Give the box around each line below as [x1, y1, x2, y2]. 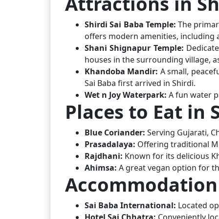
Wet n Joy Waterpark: [85, 89, 167, 100]
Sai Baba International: [85, 199, 178, 211]
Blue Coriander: [85, 127, 145, 138]
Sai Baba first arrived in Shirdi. [85, 77, 196, 88]
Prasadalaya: [85, 138, 135, 150]
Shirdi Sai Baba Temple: [85, 19, 178, 30]
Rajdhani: [85, 150, 125, 161]
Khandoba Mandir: [85, 66, 160, 77]
